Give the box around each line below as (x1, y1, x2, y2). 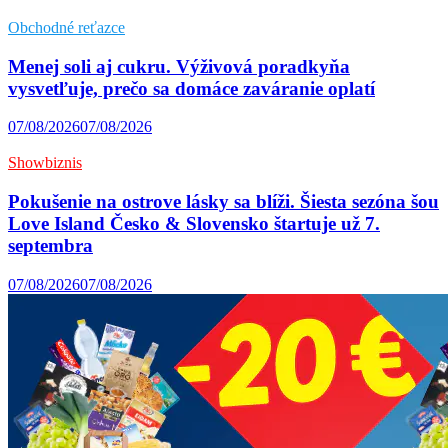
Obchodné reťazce (8, 18, 125, 36)
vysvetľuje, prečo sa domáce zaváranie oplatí (8, 77, 375, 99)
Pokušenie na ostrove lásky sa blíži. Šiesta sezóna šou (8, 190, 439, 212)
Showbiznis (8, 154, 82, 172)
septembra (8, 234, 93, 256)
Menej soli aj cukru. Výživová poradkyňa (8, 55, 350, 77)
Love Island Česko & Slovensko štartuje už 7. (8, 212, 380, 234)
